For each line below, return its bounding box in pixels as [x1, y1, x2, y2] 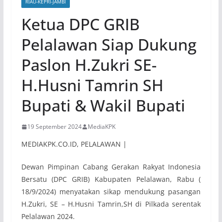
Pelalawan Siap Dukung [21, 34, 197, 55]
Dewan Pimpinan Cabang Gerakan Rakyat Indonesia [21, 162, 201, 172]
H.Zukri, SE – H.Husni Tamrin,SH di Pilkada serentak [21, 199, 201, 209]
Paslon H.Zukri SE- [21, 54, 157, 76]
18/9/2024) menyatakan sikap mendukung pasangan [21, 187, 201, 197]
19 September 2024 [27, 122, 82, 131]
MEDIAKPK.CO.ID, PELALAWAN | [21, 139, 127, 149]
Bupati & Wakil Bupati [21, 95, 185, 116]
